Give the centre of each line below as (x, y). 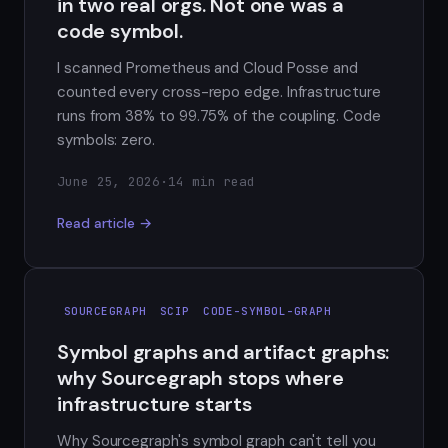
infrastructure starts (154, 403)
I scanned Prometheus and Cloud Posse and (207, 68)
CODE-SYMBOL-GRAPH (267, 311)
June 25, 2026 (109, 182)
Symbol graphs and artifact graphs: (223, 351)
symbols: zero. (106, 140)
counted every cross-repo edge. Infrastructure (219, 92)
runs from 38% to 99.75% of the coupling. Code (219, 116)
